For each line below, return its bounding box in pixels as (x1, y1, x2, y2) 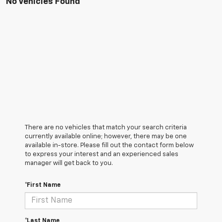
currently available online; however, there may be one (25, 133, 187, 140)
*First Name (25, 182, 60, 189)
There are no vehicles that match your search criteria (25, 124, 187, 131)
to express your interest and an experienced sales (25, 151, 178, 158)
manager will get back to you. (25, 160, 113, 167)
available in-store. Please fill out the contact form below (25, 142, 194, 149)
